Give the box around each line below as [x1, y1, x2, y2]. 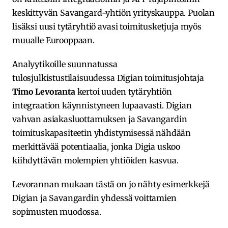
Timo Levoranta [12, 86, 75, 97]
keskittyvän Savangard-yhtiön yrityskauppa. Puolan [12, 7, 215, 18]
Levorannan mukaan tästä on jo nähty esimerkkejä [12, 179, 210, 189]
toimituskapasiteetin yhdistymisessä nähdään [12, 127, 191, 138]
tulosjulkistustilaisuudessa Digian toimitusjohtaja [12, 72, 204, 83]
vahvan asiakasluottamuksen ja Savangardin [12, 113, 187, 124]
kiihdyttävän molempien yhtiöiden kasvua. [12, 155, 179, 165]
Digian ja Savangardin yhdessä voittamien [12, 192, 177, 203]
